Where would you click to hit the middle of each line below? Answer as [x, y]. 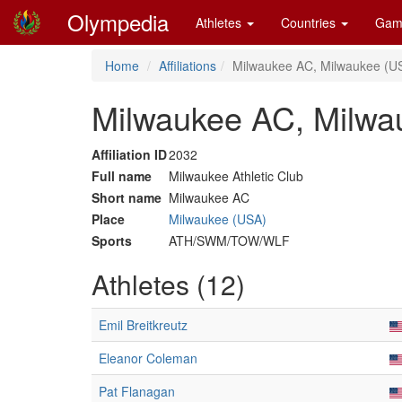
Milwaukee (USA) [218, 219]
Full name [122, 176]
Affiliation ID [129, 154]
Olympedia [118, 22]
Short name [127, 197]
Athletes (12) [168, 284]
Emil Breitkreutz [143, 325]
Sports [112, 240]
